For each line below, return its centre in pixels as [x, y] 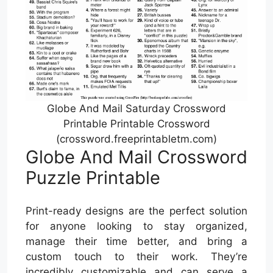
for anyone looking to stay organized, [136, 226]
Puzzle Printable [93, 177]
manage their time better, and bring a [136, 242]
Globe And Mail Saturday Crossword [136, 108]
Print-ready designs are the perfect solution [136, 211]
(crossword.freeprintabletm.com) [136, 139]
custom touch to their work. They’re [136, 257]
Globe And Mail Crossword [136, 157]
